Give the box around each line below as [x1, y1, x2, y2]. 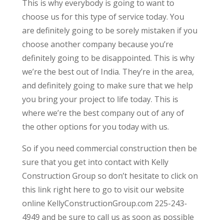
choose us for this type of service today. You [22, 11, 184, 23]
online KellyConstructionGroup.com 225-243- [22, 198, 187, 209]
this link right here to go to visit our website [22, 184, 184, 195]
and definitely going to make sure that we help [22, 80, 193, 91]
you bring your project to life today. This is [22, 94, 178, 105]
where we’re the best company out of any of [22, 108, 184, 119]
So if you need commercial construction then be [22, 143, 197, 154]
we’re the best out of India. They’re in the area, [22, 66, 194, 78]
